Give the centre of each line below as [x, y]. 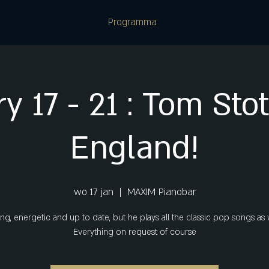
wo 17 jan [93, 192]
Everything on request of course [134, 232]
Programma [132, 22]
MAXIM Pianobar [161, 192]
